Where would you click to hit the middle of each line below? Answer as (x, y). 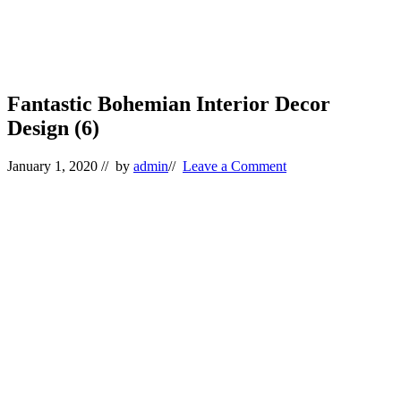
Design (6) (53, 128)
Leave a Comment (235, 166)
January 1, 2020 (52, 166)
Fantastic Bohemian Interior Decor (169, 103)
